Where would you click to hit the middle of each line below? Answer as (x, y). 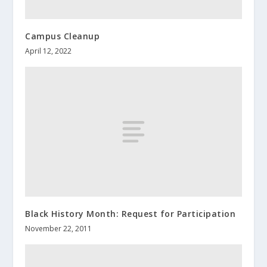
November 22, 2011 (59, 229)
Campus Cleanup (63, 36)
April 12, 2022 (49, 51)
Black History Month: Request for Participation (131, 214)
